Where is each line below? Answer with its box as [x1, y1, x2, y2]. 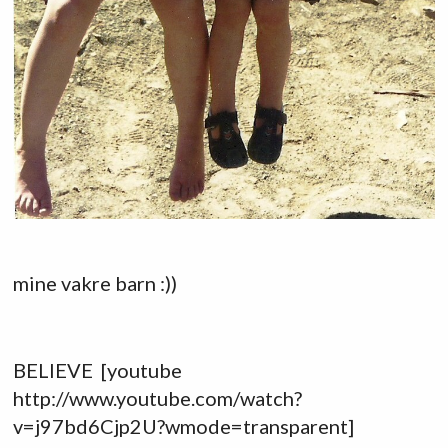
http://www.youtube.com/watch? [12, 385, 302, 410]
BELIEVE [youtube [12, 357, 182, 382]
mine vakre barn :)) [12, 271, 177, 296]
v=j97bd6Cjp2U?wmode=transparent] [12, 413, 354, 438]
